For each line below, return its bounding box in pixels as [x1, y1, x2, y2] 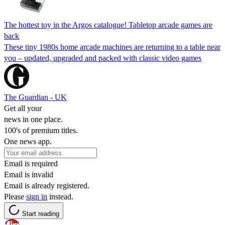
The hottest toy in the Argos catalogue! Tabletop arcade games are [4, 20, 212, 29]
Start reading [22, 209, 59, 217]
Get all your [4, 103, 42, 113]
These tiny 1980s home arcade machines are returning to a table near [4, 42, 220, 51]
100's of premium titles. [4, 126, 78, 135]
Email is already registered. [4, 181, 89, 190]
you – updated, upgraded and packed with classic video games [4, 53, 201, 62]
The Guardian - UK [4, 92, 67, 101]
